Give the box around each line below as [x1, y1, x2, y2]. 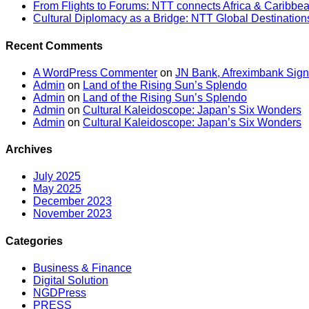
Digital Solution [33, 274, 108, 286]
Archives [6, 143, 52, 156]
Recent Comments [6, 39, 103, 52]
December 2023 [33, 195, 112, 208]
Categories [6, 235, 63, 247]
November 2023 [33, 208, 112, 220]
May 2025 [33, 183, 81, 195]
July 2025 [33, 170, 81, 183]
